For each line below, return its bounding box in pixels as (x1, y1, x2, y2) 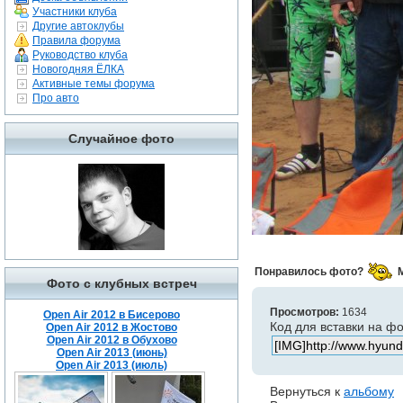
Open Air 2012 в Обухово (46, 334, 177, 346)
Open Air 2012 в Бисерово (43, 309, 180, 321)
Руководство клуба (32, 49, 128, 61)
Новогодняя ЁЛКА (32, 63, 124, 76)
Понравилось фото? (255, 265, 363, 278)
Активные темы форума (32, 77, 155, 90)
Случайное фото (68, 131, 175, 146)
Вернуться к (270, 384, 344, 399)
